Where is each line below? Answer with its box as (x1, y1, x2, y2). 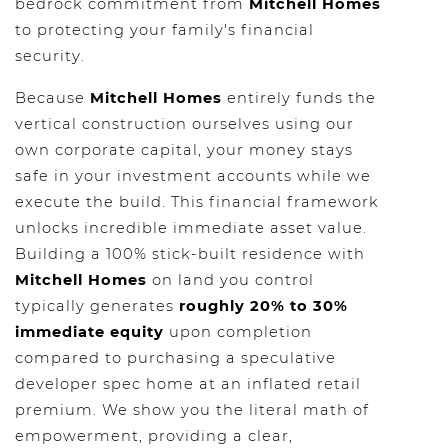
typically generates (15, 297, 179, 315)
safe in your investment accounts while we (15, 167, 371, 185)
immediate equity (15, 323, 164, 341)
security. (15, 47, 85, 65)
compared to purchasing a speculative (15, 349, 336, 367)
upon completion (164, 323, 312, 341)
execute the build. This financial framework (15, 193, 379, 211)
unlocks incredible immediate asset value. (15, 219, 367, 237)
